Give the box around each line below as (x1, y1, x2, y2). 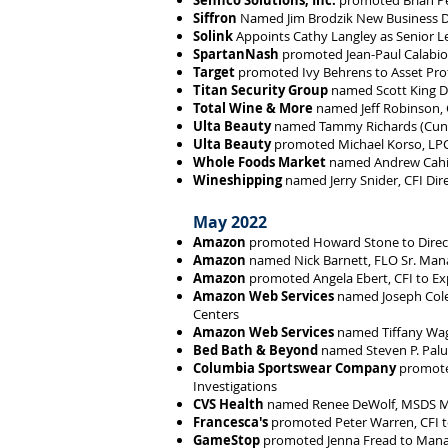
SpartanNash (193, 45, 279, 63)
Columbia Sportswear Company (193, 359, 396, 377)
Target (193, 63, 235, 81)
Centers (193, 305, 239, 323)
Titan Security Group (193, 81, 328, 99)
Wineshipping (193, 171, 282, 189)
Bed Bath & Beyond (193, 341, 318, 359)
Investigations (193, 377, 277, 395)
